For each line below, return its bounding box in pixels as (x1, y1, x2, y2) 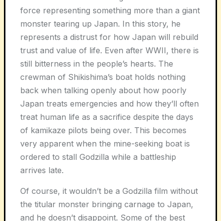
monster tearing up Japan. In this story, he (20, 18, 181, 29)
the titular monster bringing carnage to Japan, (20, 199, 193, 209)
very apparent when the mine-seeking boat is (20, 138, 190, 148)
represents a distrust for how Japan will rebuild (20, 32, 198, 42)
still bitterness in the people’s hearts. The (20, 58, 173, 69)
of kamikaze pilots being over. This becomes (20, 125, 186, 135)
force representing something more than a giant (20, 5, 200, 15)
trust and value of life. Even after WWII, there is (20, 45, 199, 55)
